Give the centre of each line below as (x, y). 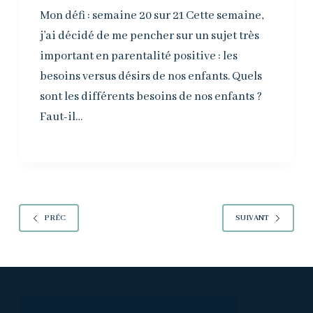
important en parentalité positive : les (138, 57)
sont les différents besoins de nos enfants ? (151, 97)
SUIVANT (253, 218)
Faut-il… (61, 117)
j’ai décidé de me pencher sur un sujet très (149, 36)
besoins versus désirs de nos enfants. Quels (151, 77)
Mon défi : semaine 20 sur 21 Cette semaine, (151, 16)
